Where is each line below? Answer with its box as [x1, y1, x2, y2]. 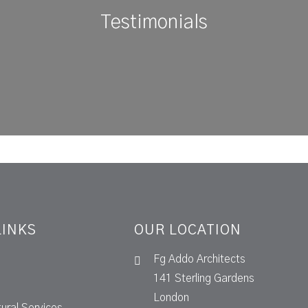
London [153, 292, 189, 304]
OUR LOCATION [133, 223, 241, 238]
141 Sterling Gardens [153, 273, 254, 285]
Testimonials [100, 13, 208, 33]
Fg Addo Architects [153, 254, 245, 265]
